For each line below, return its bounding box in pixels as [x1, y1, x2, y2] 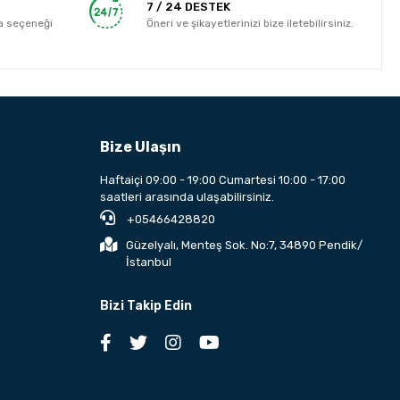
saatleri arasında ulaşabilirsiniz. [99, 190, 274, 204]
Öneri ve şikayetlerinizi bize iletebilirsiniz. [146, 16, 354, 29]
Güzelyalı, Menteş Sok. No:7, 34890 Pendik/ [125, 238, 362, 253]
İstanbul [125, 255, 171, 270]
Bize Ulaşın [99, 138, 181, 156]
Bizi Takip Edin [99, 298, 192, 314]
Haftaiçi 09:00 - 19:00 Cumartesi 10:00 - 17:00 [99, 173, 346, 187]
